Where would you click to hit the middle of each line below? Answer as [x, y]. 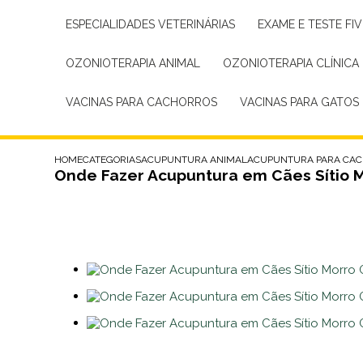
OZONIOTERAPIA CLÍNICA [296, 63]
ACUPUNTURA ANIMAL [194, 160]
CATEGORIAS [112, 160]
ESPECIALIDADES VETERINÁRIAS [154, 24]
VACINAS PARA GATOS [303, 102]
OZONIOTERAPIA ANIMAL [138, 63]
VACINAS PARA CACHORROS [145, 102]
